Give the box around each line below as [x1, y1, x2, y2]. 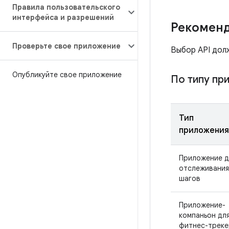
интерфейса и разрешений [12, 13, 114, 22]
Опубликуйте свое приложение [12, 70, 122, 79]
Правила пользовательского [12, 3, 120, 12]
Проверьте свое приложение [12, 41, 121, 51]
